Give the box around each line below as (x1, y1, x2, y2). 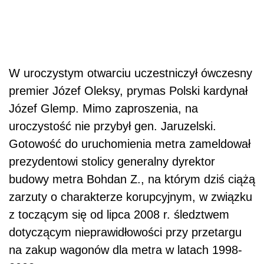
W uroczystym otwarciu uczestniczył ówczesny (9, 67, 252, 80)
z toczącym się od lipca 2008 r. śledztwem (9, 208, 229, 222)
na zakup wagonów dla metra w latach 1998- (9, 243, 242, 257)
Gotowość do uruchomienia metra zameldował (9, 137, 250, 151)
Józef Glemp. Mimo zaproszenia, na (9, 102, 198, 115)
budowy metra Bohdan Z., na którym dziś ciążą (9, 173, 255, 186)
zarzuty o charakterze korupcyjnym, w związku (9, 190, 252, 204)
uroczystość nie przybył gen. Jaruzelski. (9, 120, 216, 133)
